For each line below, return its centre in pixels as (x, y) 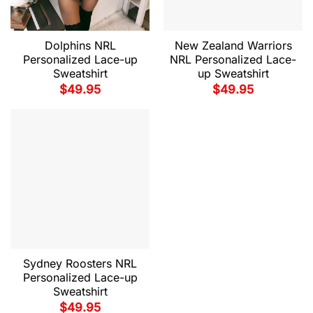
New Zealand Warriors (233, 45)
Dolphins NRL (80, 45)
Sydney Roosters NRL (80, 263)
